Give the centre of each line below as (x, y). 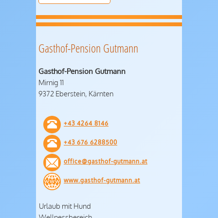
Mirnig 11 (51, 82)
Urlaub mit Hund (65, 206)
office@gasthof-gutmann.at (106, 161)
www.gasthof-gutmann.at (102, 180)
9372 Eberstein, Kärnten (76, 94)
